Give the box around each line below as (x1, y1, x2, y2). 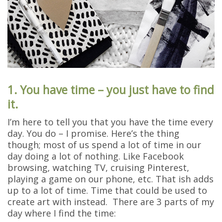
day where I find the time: (7, 207, 116, 219)
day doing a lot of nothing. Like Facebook (7, 150, 184, 162)
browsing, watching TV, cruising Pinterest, (7, 161, 189, 173)
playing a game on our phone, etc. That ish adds (7, 172, 214, 185)
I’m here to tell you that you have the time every (7, 115, 213, 128)
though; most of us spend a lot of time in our (7, 138, 201, 151)
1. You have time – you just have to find (7, 81, 214, 98)
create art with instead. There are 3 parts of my (7, 195, 214, 208)
